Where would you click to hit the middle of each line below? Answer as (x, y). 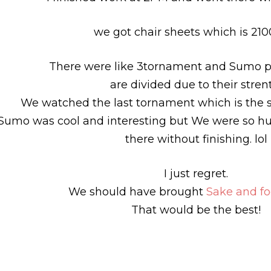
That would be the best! (196, 210)
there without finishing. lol (196, 139)
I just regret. (196, 174)
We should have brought (137, 192)
